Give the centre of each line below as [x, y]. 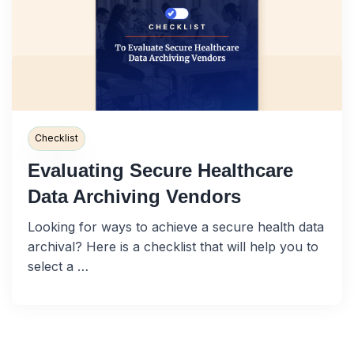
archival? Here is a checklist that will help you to [173, 246]
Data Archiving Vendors [134, 196]
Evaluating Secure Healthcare [160, 170]
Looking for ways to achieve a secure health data [176, 226]
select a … [58, 266]
